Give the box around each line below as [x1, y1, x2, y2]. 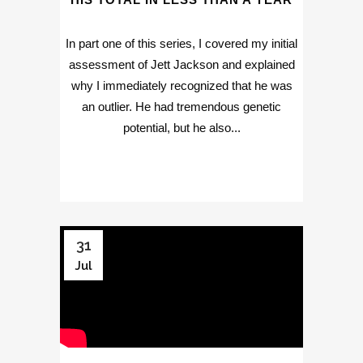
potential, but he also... [122, 121, 241, 135]
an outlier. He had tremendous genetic [82, 100, 281, 114]
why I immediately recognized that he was [70, 79, 293, 93]
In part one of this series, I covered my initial [66, 36, 297, 51]
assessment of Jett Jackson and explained [68, 58, 295, 72]
